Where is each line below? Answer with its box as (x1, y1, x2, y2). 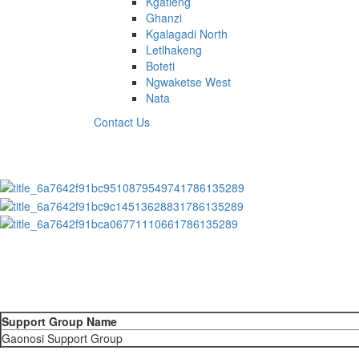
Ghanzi (146, 10, 182, 26)
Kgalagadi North (146, 26, 228, 42)
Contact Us (94, 114, 150, 130)
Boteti (146, 58, 175, 74)
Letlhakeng (146, 42, 202, 58)
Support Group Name (2, 313, 117, 329)
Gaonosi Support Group (2, 329, 123, 346)
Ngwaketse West (146, 74, 231, 90)
